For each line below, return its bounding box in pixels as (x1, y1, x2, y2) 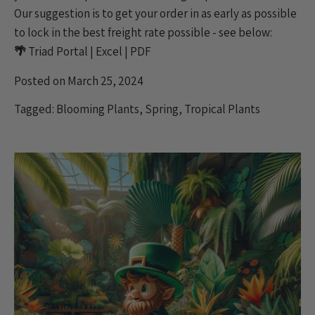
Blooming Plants (56, 101, 139, 117)
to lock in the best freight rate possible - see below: (14, 24, 272, 40)
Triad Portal (28, 43, 88, 59)
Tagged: (14, 101, 56, 117)
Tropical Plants (184, 101, 260, 117)
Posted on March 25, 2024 (14, 72, 143, 89)
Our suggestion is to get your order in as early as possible (14, 5, 297, 21)
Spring (145, 101, 179, 117)
